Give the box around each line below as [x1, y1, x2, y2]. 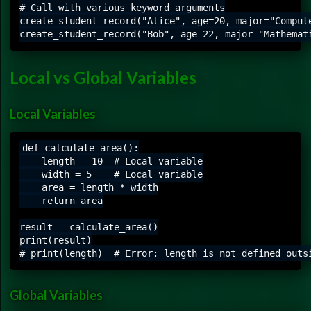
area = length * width [19, 181, 158, 193]
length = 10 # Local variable [19, 155, 203, 167]
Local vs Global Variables [10, 67, 196, 88]
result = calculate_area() [19, 221, 158, 233]
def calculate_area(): [22, 142, 139, 153]
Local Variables [10, 106, 96, 121]
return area [19, 194, 103, 206]
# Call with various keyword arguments [19, 1, 225, 13]
